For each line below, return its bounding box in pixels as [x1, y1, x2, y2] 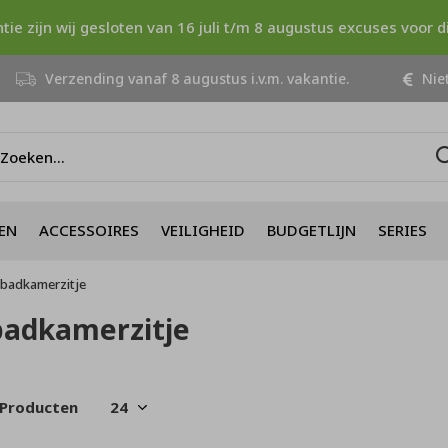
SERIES [378, 219, 427, 240]
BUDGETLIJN [267, 219, 356, 240]
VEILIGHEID [161, 219, 245, 240]
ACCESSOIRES [39, 219, 139, 240]
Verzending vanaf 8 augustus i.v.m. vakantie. [41, 69, 349, 88]
